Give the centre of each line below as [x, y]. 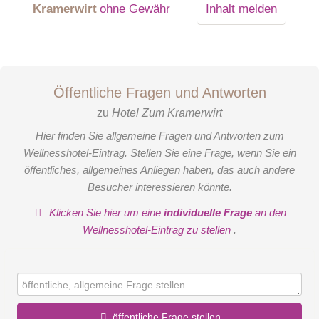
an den [270, 213]
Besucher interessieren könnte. [159, 187]
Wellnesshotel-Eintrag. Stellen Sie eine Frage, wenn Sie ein [159, 152]
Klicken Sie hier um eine [105, 213]
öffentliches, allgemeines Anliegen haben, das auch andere [159, 169]
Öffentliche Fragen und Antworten [159, 92]
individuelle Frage [208, 213]
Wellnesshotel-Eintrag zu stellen [158, 230]
